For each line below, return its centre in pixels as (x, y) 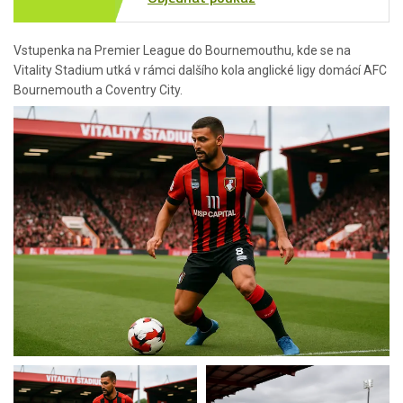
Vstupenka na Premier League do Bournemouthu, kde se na (182, 50)
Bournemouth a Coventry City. (98, 90)
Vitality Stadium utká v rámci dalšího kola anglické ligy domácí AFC (200, 70)
